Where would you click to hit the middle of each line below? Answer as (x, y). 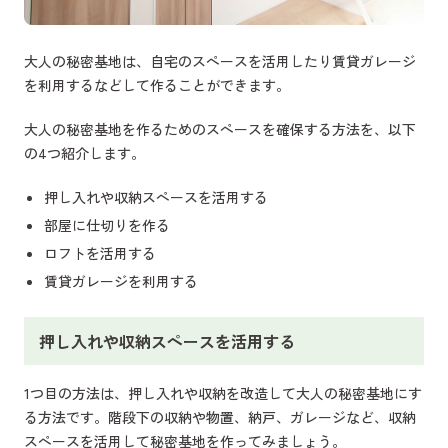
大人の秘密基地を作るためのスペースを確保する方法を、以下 (220, 129)
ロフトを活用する (100, 253)
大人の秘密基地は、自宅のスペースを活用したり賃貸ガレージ (220, 61)
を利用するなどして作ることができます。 (157, 85)
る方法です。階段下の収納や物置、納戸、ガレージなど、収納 (220, 417)
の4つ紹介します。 (84, 153)
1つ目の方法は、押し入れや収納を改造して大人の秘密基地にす (223, 393)
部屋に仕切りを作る (107, 225)
